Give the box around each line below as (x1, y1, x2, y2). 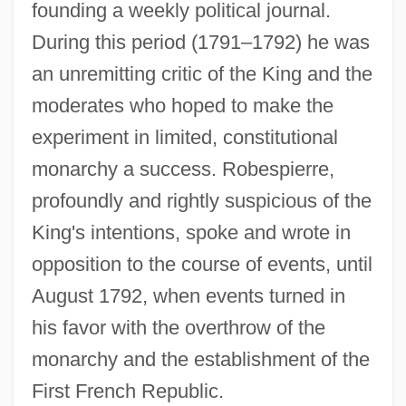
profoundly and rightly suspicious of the (31, 188, 372, 212)
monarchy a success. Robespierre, (31, 157, 334, 180)
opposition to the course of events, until (31, 252, 372, 275)
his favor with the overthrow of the (31, 315, 325, 339)
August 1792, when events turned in (31, 284, 345, 307)
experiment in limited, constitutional (31, 125, 338, 149)
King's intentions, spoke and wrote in (31, 220, 351, 244)
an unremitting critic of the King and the (31, 62, 372, 85)
